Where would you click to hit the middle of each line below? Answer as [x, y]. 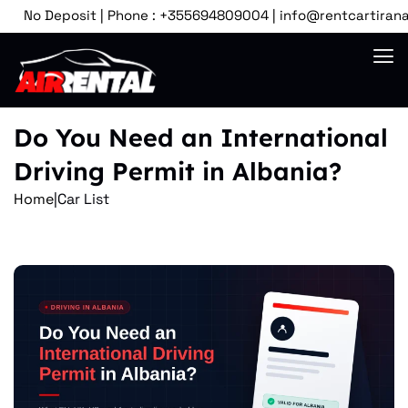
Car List [83, 199]
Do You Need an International [201, 138]
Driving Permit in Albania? [178, 172]
